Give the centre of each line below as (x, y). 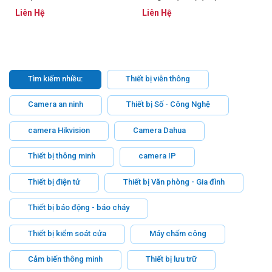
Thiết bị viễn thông (158, 78)
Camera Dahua (159, 130)
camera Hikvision (59, 130)
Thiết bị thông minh (62, 156)
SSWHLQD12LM (173, 8)
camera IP (157, 156)
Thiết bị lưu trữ (171, 259)
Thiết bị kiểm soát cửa (67, 233)
